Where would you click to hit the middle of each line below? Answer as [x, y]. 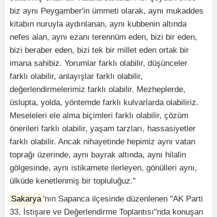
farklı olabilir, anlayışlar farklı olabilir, [76, 77]
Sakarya [26, 199]
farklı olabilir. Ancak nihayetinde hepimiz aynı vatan [102, 142]
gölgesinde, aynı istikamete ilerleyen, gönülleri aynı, [103, 168]
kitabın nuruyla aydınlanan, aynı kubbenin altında [98, 24]
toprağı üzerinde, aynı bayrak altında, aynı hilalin [98, 155]
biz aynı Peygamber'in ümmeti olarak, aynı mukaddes [107, 11]
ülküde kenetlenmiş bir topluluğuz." [73, 181]
